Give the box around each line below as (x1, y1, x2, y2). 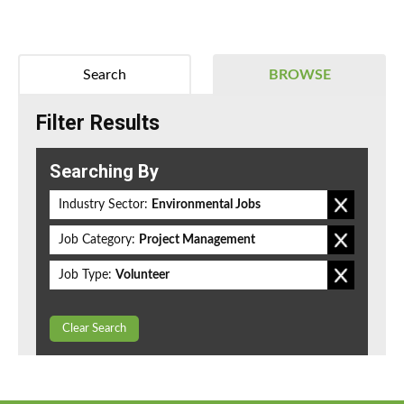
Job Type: (59, 269, 112, 282)
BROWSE (268, 68, 331, 83)
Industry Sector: (59, 198, 148, 212)
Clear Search (62, 323, 126, 335)
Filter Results (36, 111, 160, 136)
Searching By (50, 161, 159, 183)
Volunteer (115, 269, 170, 282)
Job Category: (59, 234, 135, 247)
